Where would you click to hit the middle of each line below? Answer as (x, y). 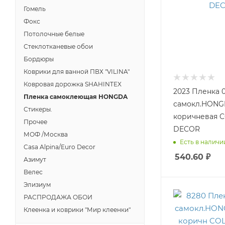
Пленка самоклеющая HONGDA (76, 97)
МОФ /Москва (46, 134)
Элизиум (37, 185)
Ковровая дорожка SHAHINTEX (73, 84)
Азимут (35, 159)
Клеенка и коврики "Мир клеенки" (77, 210)
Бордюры (39, 59)
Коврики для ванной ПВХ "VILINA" (77, 72)
